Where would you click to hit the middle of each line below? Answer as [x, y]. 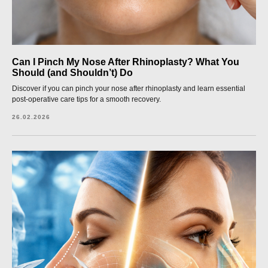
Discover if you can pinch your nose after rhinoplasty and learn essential [129, 89]
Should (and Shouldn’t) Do [72, 73]
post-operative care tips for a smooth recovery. [86, 99]
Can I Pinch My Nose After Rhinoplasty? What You [126, 62]
